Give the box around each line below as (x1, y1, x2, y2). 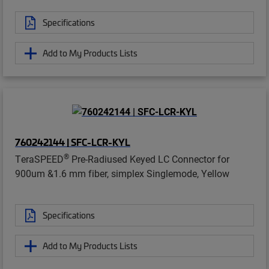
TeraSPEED (15, 153, 64, 166)
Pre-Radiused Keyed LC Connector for (69, 153, 229, 166)
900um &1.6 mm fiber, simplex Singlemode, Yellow (15, 167, 229, 180)
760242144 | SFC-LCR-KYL (15, 135, 130, 149)
